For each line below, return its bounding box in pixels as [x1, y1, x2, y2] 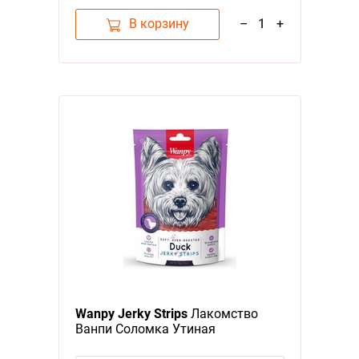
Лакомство [187, 305, 258, 321]
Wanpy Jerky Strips [75, 305, 188, 321]
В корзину [128, 16, 189, 32]
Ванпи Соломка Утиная [75, 321, 216, 337]
